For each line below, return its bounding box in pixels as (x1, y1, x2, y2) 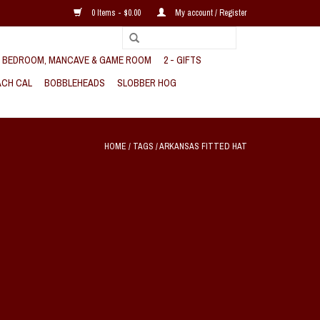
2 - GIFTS (164, 54, 201, 66)
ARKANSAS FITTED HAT (159, 141, 247, 152)
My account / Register (173, 7, 247, 19)
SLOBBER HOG (117, 76, 176, 89)
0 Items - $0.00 (89, 7, 143, 19)
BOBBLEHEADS (44, 76, 105, 89)
